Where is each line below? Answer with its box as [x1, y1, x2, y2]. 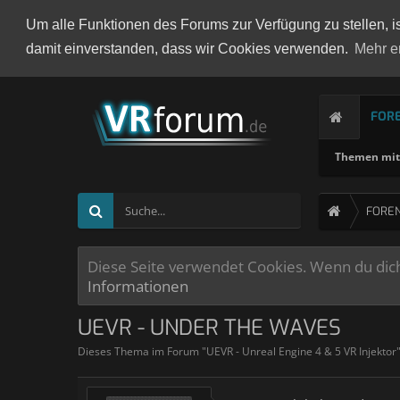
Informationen [87, 275, 188, 296]
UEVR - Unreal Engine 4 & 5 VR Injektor [206, 344, 396, 359]
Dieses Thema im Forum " [78, 344, 206, 359]
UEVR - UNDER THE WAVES [78, 313, 341, 342]
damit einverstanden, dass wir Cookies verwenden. [25, 41, 352, 57]
